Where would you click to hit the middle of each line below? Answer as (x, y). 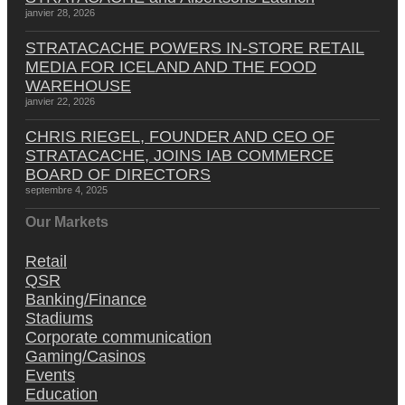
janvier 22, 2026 (60, 101)
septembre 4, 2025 (66, 189)
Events (50, 375)
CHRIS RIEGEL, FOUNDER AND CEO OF (180, 136)
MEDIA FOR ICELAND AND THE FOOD (171, 66)
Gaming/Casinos (85, 356)
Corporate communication (118, 337)
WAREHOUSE (78, 85)
